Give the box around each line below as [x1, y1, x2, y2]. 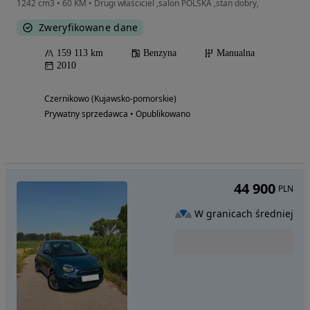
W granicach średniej [194, 207, 293, 221]
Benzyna [143, 47, 176, 58]
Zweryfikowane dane [39, 20, 138, 34]
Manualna [217, 47, 255, 58]
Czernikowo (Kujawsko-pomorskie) [44, 92, 176, 104]
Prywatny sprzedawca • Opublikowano [44, 107, 190, 120]
